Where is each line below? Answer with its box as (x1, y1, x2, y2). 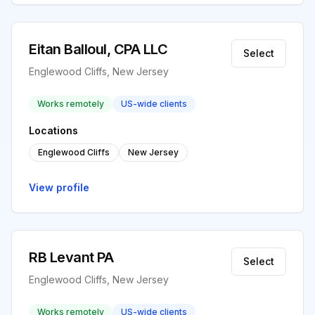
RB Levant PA (29, 249, 113, 266)
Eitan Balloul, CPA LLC (29, 41, 167, 58)
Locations (29, 124, 78, 136)
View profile (29, 181, 89, 193)
